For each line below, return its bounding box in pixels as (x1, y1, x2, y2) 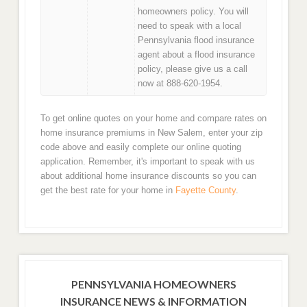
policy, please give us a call (138, 64, 248, 75)
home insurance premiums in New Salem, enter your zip (40, 127, 262, 138)
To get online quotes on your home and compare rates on (40, 113, 267, 123)
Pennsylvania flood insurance (138, 35, 255, 46)
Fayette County (175, 185, 236, 195)
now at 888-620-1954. (138, 78, 223, 89)
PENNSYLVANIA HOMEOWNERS (71, 278, 236, 291)
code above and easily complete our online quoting (40, 142, 241, 152)
